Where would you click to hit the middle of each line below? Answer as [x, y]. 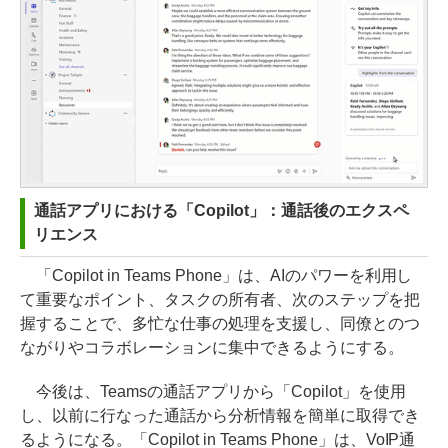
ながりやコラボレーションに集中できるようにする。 [212, 348]
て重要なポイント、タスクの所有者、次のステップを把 [220, 300]
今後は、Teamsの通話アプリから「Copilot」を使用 [213, 392]
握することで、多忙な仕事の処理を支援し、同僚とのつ [220, 324]
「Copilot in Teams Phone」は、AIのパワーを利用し [216, 276]
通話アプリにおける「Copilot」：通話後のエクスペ [221, 211]
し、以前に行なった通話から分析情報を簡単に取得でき [220, 416]
